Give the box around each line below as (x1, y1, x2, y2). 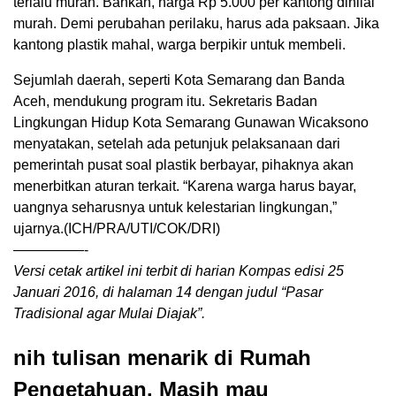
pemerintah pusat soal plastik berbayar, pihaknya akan (13, 157, 354, 173)
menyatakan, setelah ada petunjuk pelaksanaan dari (13, 136, 340, 152)
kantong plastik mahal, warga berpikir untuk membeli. (13, 37, 346, 53)
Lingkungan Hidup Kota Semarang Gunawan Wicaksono (13, 115, 369, 131)
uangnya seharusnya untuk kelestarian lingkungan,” (13, 200, 337, 216)
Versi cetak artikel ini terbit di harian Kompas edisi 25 (13, 263, 344, 279)
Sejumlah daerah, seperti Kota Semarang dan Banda (13, 72, 345, 88)
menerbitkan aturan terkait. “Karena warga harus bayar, (13, 179, 356, 194)
